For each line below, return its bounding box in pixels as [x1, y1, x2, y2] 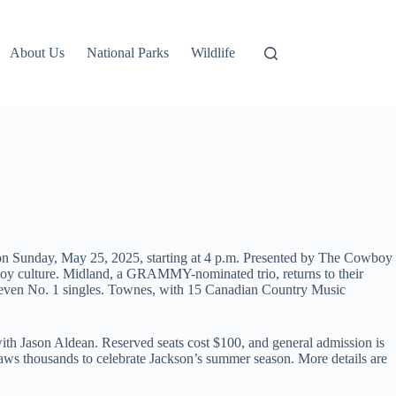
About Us [10, 45, 65, 60]
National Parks [87, 45, 170, 60]
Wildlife [191, 45, 236, 60]
